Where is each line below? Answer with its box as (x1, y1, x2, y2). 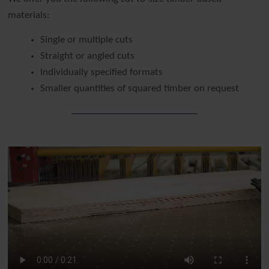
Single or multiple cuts (40, 34, 133, 45)
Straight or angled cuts (40, 50, 135, 61)
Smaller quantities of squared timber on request (40, 83, 240, 94)
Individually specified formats (40, 67, 163, 77)
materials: (8, 10, 50, 20)
